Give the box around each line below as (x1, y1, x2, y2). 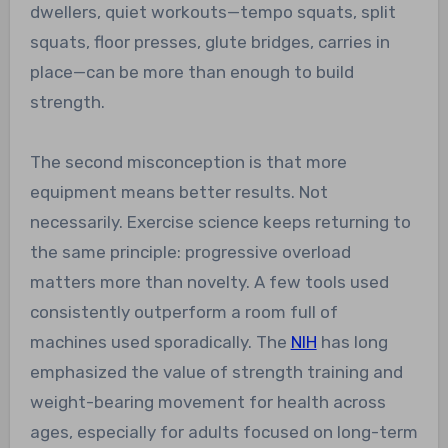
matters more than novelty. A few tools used (29, 271, 389, 292)
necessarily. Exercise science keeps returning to (29, 211, 411, 232)
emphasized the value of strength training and (29, 361, 403, 382)
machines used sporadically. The (29, 331, 291, 352)
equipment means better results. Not (29, 181, 328, 202)
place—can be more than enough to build (29, 61, 354, 82)
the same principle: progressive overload (29, 241, 351, 262)
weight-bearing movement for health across (29, 391, 386, 412)
